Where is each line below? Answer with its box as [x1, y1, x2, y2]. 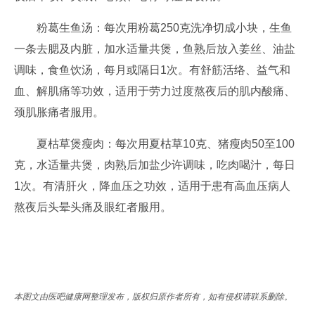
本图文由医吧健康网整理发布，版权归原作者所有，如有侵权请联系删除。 [14, 292, 292, 302]
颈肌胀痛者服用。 [14, 106, 104, 118]
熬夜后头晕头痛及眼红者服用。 [14, 201, 172, 213]
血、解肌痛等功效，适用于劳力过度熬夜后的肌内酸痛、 [14, 85, 295, 97]
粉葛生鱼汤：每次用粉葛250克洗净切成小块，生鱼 [14, 22, 292, 34]
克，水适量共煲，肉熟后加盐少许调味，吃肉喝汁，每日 [14, 159, 295, 171]
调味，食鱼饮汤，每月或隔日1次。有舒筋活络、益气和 [14, 64, 290, 76]
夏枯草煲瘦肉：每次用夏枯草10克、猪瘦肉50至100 [14, 138, 295, 150]
